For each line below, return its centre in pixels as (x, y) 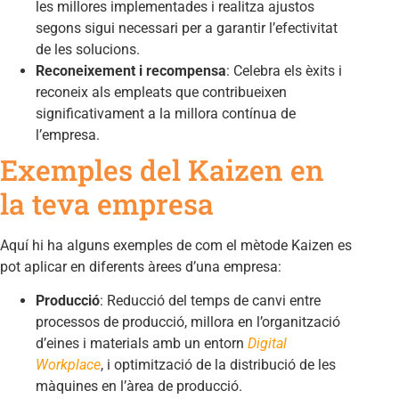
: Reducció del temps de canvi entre (210, 301)
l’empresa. (68, 134)
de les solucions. (88, 49)
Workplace (68, 365)
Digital (267, 344)
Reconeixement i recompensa (131, 70)
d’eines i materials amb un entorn (142, 344)
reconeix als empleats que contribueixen (161, 92)
